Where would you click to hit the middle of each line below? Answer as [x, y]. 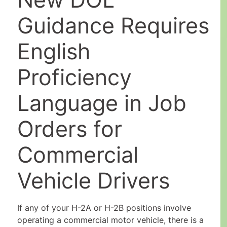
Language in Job [102, 103]
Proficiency [74, 77]
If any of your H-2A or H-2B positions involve [104, 208]
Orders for [69, 129]
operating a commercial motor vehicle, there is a [110, 220]
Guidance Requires [113, 26]
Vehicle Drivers [93, 181]
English [53, 51]
